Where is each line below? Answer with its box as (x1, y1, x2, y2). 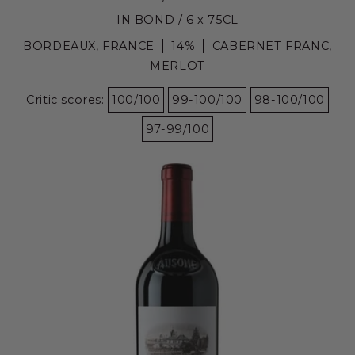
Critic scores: (26, 92, 109, 107)
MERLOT (150, 58, 205, 73)
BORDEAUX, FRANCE (23, 38, 155, 53)
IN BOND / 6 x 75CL (116, 12, 239, 27)
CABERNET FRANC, (212, 38, 332, 53)
